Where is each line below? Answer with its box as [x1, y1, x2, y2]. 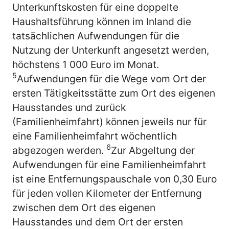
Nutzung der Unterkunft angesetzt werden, [12, 43, 209, 56]
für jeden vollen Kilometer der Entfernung [12, 187, 202, 199]
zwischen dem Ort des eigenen [12, 201, 155, 214]
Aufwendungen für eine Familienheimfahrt [12, 158, 206, 171]
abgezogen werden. [12, 144, 106, 156]
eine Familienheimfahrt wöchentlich [12, 129, 177, 142]
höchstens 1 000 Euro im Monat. [12, 58, 159, 71]
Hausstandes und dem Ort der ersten [12, 215, 183, 228]
